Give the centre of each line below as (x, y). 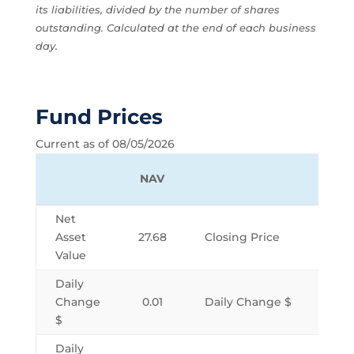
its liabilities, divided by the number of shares (157, 9)
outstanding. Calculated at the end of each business (175, 27)
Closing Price (242, 237)
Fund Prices (99, 117)
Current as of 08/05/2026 (105, 143)
